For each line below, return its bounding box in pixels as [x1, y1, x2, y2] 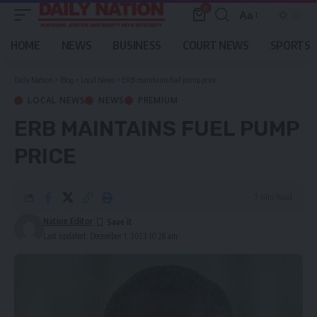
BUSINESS [113, 38, 161, 52]
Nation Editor [42, 216, 93, 226]
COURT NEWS [182, 38, 249, 52]
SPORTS [270, 38, 311, 52]
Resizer [238, 34, 275, 47]
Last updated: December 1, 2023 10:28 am [42, 231, 178, 241]
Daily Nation [14, 75, 53, 84]
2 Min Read [255, 192, 292, 202]
